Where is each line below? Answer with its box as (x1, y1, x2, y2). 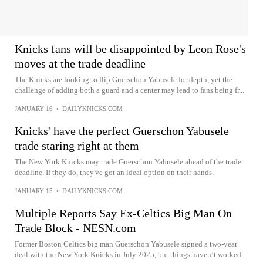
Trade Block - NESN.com (15, 221, 136, 234)
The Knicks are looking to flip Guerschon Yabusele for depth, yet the (15, 75, 232, 84)
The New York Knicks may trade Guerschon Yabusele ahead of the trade (15, 157, 241, 166)
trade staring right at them (15, 139, 139, 152)
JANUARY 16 (15, 105, 53, 112)
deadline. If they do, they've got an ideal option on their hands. (15, 168, 214, 177)
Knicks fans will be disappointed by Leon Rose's (15, 42, 246, 55)
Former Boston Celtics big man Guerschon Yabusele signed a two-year (15, 240, 237, 248)
